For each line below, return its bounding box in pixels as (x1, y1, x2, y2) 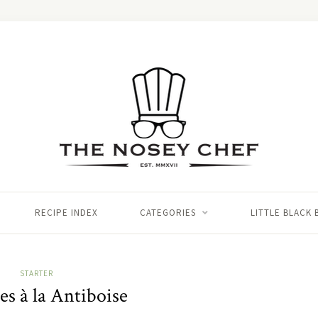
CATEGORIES (139, 207, 196, 219)
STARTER (20, 268, 53, 278)
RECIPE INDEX (34, 207, 98, 219)
